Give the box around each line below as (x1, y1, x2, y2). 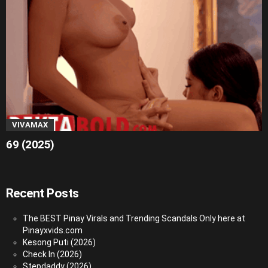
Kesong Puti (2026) (23, 237, 96, 248)
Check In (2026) (23, 249, 82, 260)
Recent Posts (6, 186, 79, 201)
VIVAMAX (12, 120, 48, 130)
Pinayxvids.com (23, 226, 83, 236)
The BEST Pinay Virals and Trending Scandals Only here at (23, 214, 245, 224)
